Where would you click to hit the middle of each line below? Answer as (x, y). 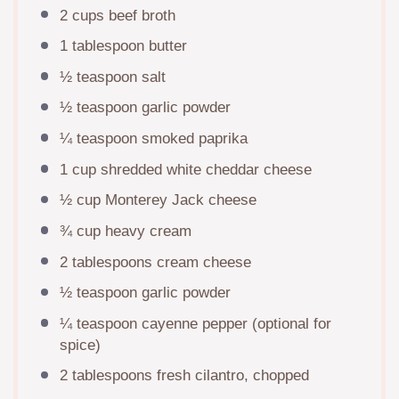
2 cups (81, 15)
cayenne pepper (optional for (234, 323)
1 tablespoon (102, 46)
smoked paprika (192, 139)
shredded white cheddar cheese (204, 169)
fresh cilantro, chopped (230, 376)
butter (165, 46)
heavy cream (146, 231)
